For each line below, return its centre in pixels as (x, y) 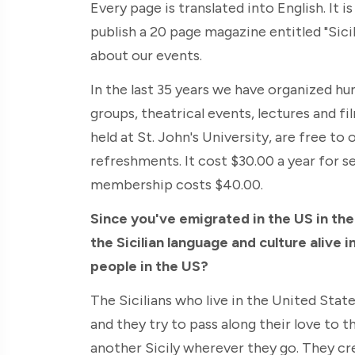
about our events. (146, 55)
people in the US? (149, 266)
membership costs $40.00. (177, 184)
